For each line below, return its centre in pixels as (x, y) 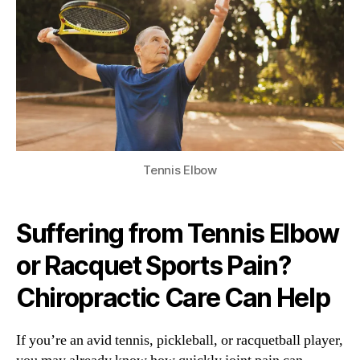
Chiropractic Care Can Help (173, 297)
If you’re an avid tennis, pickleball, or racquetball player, (180, 340)
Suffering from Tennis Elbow (178, 233)
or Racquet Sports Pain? (153, 265)
